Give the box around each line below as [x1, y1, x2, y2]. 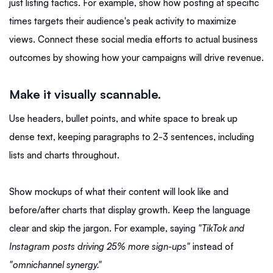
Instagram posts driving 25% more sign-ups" [9, 240, 190, 252]
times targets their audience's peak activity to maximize [9, 15, 236, 27]
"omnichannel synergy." [9, 258, 102, 271]
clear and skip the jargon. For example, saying [9, 222, 198, 234]
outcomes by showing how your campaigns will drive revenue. [9, 51, 264, 63]
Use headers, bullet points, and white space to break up [9, 112, 238, 124]
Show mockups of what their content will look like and [9, 185, 229, 197]
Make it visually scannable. [9, 86, 161, 102]
